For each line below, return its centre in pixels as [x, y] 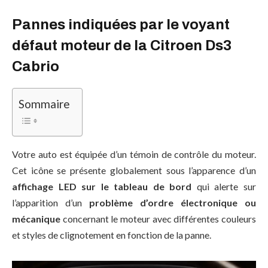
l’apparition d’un [51, 202]
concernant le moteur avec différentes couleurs [158, 218]
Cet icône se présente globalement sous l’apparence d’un [134, 170]
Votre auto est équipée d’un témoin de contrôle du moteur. [134, 154]
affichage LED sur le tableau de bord [102, 186]
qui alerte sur [224, 186]
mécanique [36, 218]
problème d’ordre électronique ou [173, 202]
